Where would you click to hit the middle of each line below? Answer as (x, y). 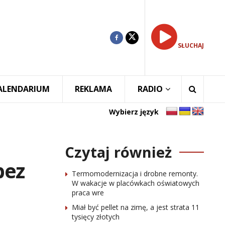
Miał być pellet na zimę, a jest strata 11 (135, 207)
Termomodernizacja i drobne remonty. (135, 174)
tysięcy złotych (95, 217)
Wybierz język (134, 111)
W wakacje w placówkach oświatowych (135, 183)
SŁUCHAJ (191, 45)
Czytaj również (118, 152)
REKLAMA (94, 89)
